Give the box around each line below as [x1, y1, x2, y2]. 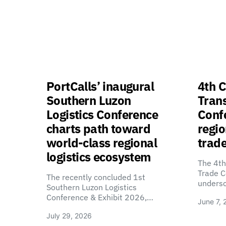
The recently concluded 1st [46, 172, 145, 182]
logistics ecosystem [46, 149, 151, 165]
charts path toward [46, 121, 151, 137]
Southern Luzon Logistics [46, 182, 137, 192]
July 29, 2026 [46, 211, 92, 220]
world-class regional [46, 135, 157, 151]
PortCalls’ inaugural [46, 78, 154, 94]
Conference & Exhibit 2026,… [46, 192, 153, 202]
